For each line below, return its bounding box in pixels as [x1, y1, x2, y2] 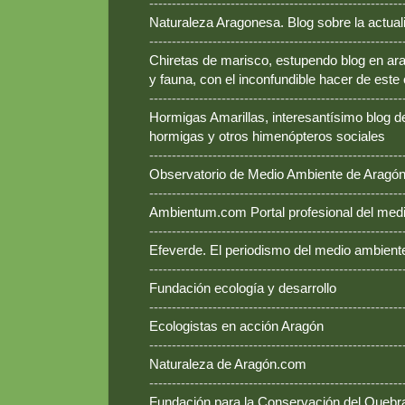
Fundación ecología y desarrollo [149, 280, 336, 297]
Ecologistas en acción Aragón [149, 318, 324, 334]
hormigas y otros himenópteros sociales [149, 128, 385, 145]
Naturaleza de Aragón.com [149, 356, 306, 372]
